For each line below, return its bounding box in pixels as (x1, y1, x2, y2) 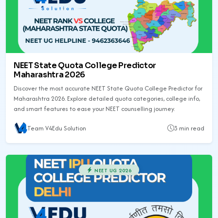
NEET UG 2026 (92, 166, 131, 174)
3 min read (174, 124, 204, 133)
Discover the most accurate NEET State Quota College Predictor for (14, 83, 202, 93)
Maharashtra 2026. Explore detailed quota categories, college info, (14, 93, 200, 103)
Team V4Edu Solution (27, 124, 86, 133)
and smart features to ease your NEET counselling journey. (14, 104, 175, 113)
